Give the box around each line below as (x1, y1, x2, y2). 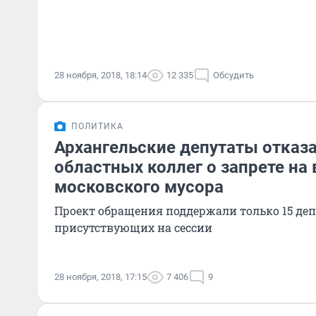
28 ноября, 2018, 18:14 (54, 70, 147, 80)
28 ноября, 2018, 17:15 (54, 272, 147, 282)
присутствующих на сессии (54, 220, 212, 235)
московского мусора (54, 177, 224, 197)
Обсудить (213, 70, 254, 80)
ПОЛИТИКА (71, 121, 123, 131)
